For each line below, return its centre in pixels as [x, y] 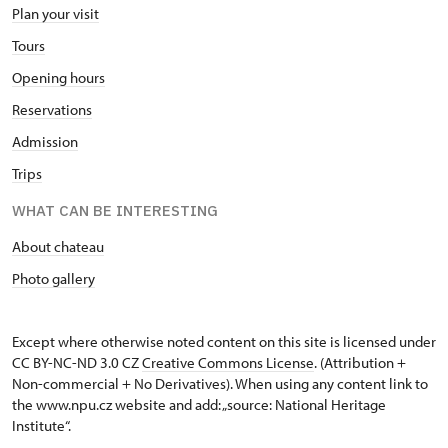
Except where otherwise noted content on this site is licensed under [224, 342]
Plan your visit [55, 14]
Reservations [52, 110]
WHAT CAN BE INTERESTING [115, 211]
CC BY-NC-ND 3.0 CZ [77, 363]
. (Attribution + [360, 363]
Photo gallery [53, 279]
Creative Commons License [228, 363]
